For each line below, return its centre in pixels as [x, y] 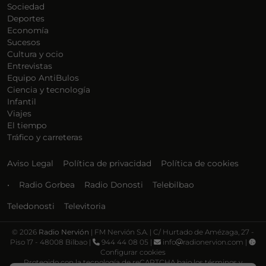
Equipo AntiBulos [43, 78]
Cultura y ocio [35, 54]
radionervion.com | [216, 242]
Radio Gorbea [47, 185]
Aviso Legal [30, 164]
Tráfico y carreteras [45, 137]
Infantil [22, 102]
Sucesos [24, 42]
